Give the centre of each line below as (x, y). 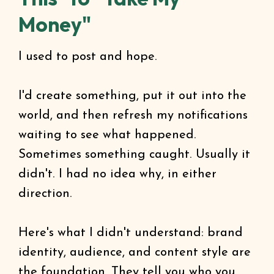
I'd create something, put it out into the (132, 96)
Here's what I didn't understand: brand (131, 233)
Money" (55, 24)
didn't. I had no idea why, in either (117, 174)
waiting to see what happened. (107, 135)
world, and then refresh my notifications (133, 116)
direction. (45, 194)
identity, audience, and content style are (135, 253)
